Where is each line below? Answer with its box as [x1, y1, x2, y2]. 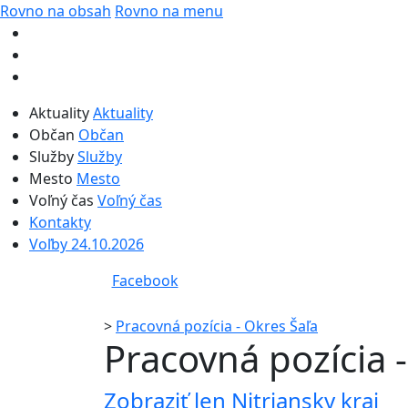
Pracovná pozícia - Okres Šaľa [116, 315, 318, 336]
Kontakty [29, 212, 91, 232]
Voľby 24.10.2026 [29, 234, 144, 254]
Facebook [111, 270, 178, 291]
